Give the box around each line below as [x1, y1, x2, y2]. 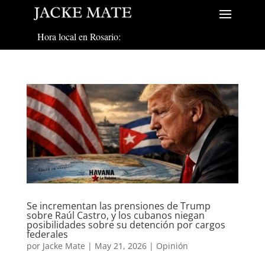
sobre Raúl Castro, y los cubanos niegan [26, 208, 205, 222]
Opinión [156, 240, 188, 251]
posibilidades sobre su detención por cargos [26, 218, 225, 231]
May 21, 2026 [94, 240, 147, 251]
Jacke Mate [42, 240, 85, 251]
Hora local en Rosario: [37, 30, 121, 43]
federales [26, 227, 68, 241]
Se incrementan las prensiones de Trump [26, 199, 211, 212]
